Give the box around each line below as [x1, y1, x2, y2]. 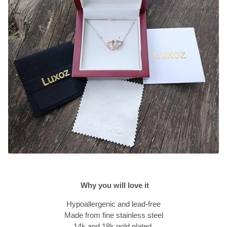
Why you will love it [80, 181, 149, 190]
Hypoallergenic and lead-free [66, 200, 161, 209]
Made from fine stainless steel [64, 211, 163, 220]
